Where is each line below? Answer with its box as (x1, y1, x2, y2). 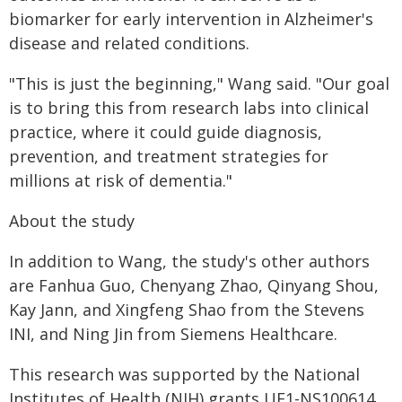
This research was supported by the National (9, 363, 360, 385)
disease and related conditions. (9, 32, 249, 54)
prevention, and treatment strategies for (9, 145, 328, 167)
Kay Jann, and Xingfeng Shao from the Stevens (9, 299, 364, 320)
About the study (9, 210, 135, 232)
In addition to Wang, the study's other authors (9, 250, 370, 272)
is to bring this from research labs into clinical (9, 97, 369, 118)
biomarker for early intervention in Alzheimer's (9, 8, 373, 30)
